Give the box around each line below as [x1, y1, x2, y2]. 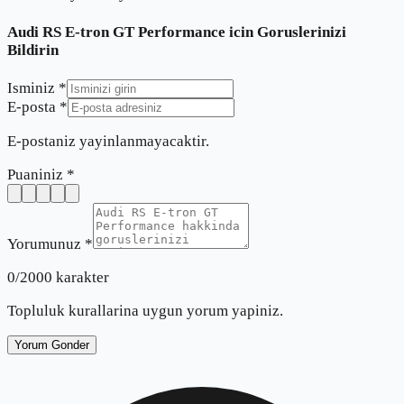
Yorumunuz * [7, 235, 93, 253]
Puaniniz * [7, 166, 75, 184]
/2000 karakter [15, 269, 109, 287]
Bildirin [7, 41, 59, 59]
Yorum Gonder [14, 338, 89, 353]
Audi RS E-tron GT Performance [7, 23, 225, 41]
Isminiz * [7, 79, 67, 97]
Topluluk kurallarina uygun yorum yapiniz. [7, 302, 283, 320]
